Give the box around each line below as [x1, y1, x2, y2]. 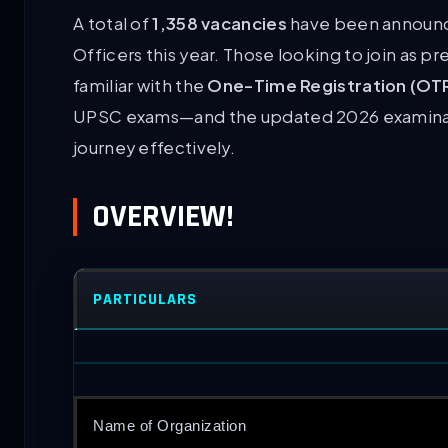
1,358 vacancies [152, 12, 287, 34]
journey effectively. [73, 136, 236, 158]
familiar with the [73, 74, 208, 96]
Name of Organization [93, 417, 246, 435]
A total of [73, 12, 153, 34]
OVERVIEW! [92, 196, 234, 238]
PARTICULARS [93, 289, 197, 311]
